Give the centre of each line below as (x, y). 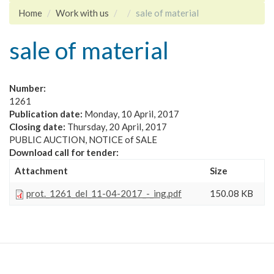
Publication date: (47, 114)
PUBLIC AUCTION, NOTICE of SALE (84, 139)
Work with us (82, 13)
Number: (28, 88)
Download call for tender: (65, 152)
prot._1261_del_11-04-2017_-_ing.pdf (104, 193)
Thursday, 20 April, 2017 (117, 127)
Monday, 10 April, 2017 (132, 114)
